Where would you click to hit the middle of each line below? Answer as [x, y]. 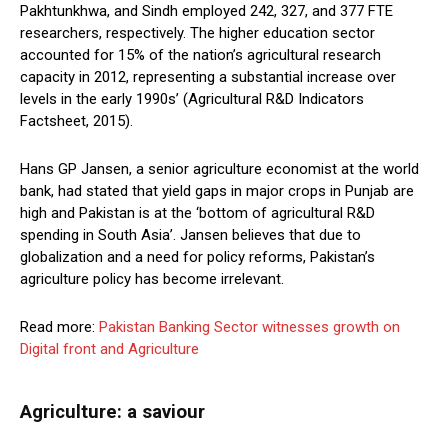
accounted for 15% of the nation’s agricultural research [200, 55]
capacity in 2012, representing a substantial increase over [208, 77]
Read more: [59, 327]
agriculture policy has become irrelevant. [152, 279]
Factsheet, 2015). [76, 121]
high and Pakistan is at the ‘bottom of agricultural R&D [197, 213]
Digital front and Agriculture [109, 349]
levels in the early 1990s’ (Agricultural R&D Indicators [192, 99]
